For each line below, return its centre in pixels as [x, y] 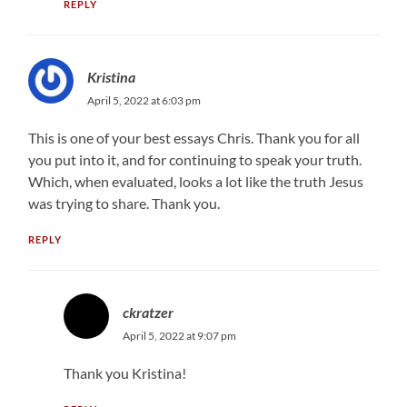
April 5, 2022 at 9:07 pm [179, 335]
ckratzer [148, 312]
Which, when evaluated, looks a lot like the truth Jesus [196, 181]
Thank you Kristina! [124, 372]
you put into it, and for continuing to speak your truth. [195, 159]
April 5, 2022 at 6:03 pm [144, 100]
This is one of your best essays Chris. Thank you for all [194, 137]
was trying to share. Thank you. [124, 203]
